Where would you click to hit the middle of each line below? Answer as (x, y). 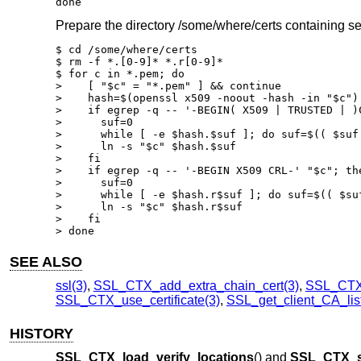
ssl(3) (71, 286)
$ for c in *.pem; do (120, 73)
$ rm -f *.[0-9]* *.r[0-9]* (139, 61)
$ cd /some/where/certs (126, 49)
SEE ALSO (46, 261)
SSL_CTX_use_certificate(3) (137, 301)
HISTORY (42, 333)
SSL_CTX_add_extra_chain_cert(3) (196, 286)
